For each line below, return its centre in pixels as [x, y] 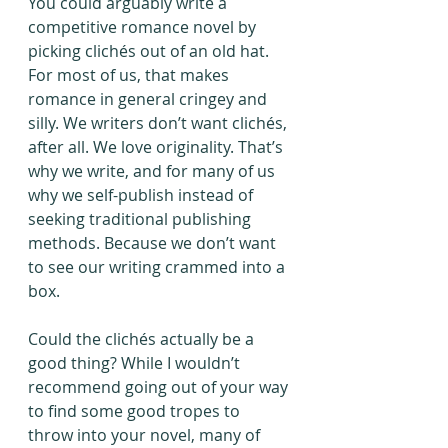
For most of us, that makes [130, 75]
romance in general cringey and [149, 99]
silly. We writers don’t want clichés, [159, 123]
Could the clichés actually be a [143, 339]
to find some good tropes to [136, 411]
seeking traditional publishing [141, 219]
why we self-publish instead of [142, 195]
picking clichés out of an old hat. [150, 51]
